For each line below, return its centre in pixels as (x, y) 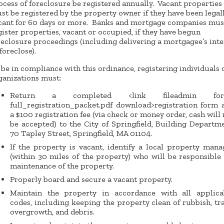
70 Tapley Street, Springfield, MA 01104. (81, 133)
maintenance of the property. (62, 165)
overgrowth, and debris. (52, 211)
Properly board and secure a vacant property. (91, 179)
